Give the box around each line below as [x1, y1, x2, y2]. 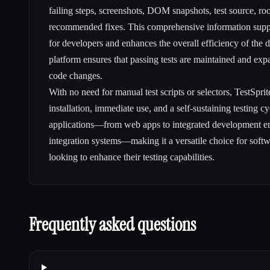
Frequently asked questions [29, 212, 196, 236]
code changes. [49, 70, 102, 81]
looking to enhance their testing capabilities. [49, 151, 215, 162]
